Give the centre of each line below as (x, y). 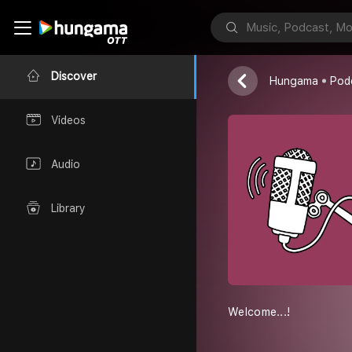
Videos (68, 121)
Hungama (294, 81)
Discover (74, 77)
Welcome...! (259, 312)
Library (68, 209)
